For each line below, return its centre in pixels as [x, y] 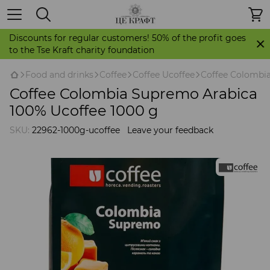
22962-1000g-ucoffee [75, 130]
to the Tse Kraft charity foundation [82, 50]
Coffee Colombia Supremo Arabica [133, 94]
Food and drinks [59, 75]
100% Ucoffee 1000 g [84, 111]
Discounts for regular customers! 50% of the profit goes [127, 38]
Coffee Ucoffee [164, 75]
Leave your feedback [170, 130]
